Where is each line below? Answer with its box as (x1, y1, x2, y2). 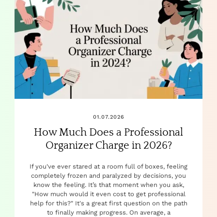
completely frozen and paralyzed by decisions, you (31, 171, 186, 179)
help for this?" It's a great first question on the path (30, 199, 187, 207)
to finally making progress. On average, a (46, 208, 170, 216)
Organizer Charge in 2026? (45, 139, 172, 152)
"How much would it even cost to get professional (31, 190, 186, 198)
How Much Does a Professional (34, 126, 183, 139)
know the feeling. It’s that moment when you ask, (33, 181, 184, 188)
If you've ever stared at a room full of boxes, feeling (30, 162, 187, 170)
